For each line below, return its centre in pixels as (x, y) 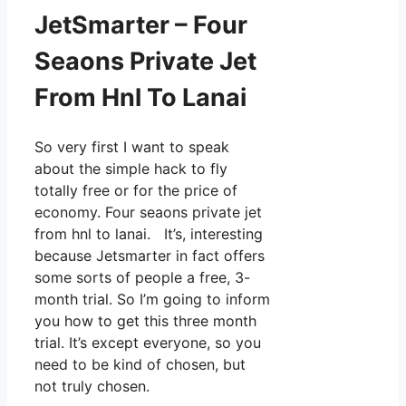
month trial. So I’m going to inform (152, 299)
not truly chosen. (92, 386)
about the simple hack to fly (131, 168)
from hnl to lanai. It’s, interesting (149, 233)
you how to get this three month (145, 320)
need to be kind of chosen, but (140, 364)
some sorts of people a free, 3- (142, 277)
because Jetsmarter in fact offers (150, 255)
